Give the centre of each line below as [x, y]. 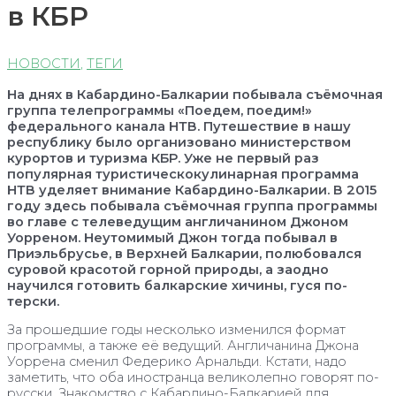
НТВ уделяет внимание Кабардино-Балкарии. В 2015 [192, 190]
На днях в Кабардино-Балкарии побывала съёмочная [195, 94]
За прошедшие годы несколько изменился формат [176, 330]
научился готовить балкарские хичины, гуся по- [177, 285]
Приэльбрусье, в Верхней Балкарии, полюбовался [184, 253]
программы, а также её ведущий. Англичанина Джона [183, 346]
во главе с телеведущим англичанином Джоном [178, 221]
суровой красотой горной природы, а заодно [168, 269]
